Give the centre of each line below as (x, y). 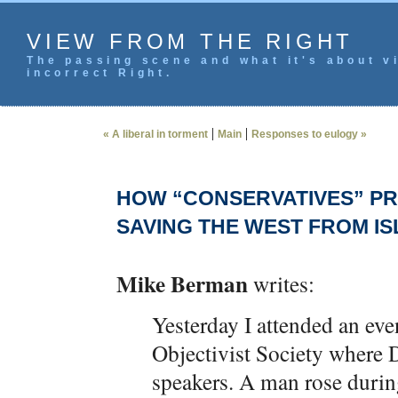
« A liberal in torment (155, 134)
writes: (281, 283)
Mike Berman (182, 284)
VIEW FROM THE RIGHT (191, 41)
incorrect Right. (100, 73)
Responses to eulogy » (309, 134)
